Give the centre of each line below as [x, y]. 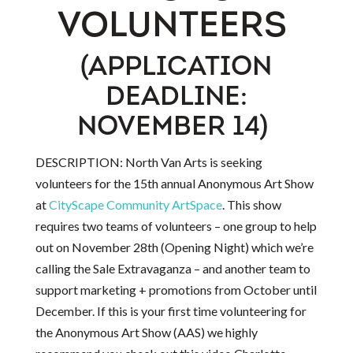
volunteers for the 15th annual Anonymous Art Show [174, 183]
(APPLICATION [176, 68]
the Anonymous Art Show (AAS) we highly [146, 332]
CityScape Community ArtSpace [135, 204]
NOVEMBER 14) [176, 128]
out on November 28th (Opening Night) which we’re [174, 247]
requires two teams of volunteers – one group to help [176, 225]
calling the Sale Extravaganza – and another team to [173, 268]
